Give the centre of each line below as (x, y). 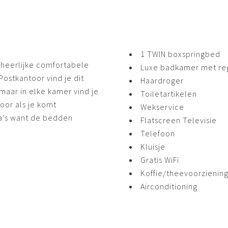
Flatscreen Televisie (179, 120)
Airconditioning (169, 186)
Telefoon (158, 133)
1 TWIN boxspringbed (180, 54)
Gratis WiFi (160, 160)
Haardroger (162, 80)
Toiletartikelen (169, 93)
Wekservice (162, 107)
